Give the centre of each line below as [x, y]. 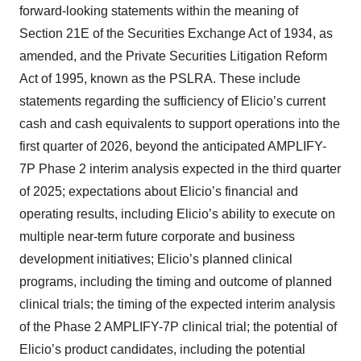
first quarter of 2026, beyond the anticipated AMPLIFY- [173, 146]
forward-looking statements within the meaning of [159, 11]
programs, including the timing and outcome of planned [176, 282]
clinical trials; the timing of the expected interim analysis [177, 304]
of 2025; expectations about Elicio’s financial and [159, 191]
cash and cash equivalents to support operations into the [180, 124]
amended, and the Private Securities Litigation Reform [173, 56]
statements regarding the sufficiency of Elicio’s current [172, 101]
